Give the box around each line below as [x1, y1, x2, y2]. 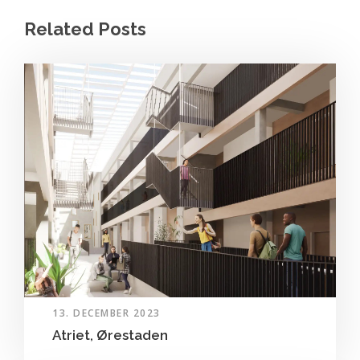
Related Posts [24, 18, 146, 39]
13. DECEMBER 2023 [52, 305, 161, 320]
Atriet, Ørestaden [52, 326, 168, 343]
